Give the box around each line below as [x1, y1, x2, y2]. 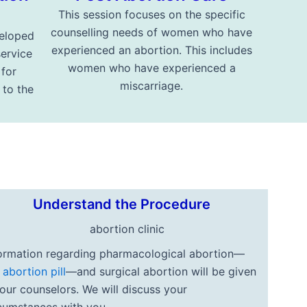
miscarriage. [120, 78, 184, 93]
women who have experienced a [67, 60, 236, 75]
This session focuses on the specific [58, 7, 245, 21]
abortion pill [3, 265, 66, 279]
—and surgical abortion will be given [66, 265, 257, 279]
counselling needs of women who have [51, 25, 253, 39]
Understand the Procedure [33, 195, 211, 212]
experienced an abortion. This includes [51, 42, 252, 57]
